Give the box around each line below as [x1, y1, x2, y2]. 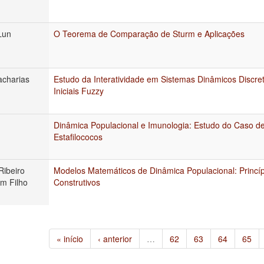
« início [57, 232, 83, 245]
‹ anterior [98, 232, 132, 245]
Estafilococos [54, 130, 103, 143]
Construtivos [54, 176, 100, 188]
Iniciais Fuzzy [54, 84, 104, 97]
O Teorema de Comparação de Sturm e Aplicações [54, 27, 245, 39]
